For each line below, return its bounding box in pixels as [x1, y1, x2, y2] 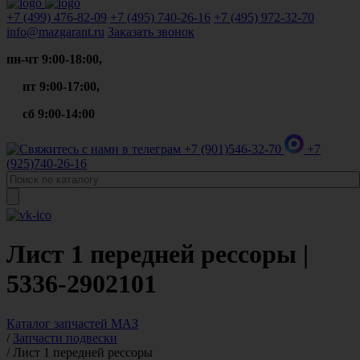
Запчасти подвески [13, 330, 117, 345]
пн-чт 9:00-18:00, [6, 52, 102, 66]
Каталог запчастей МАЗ [6, 316, 138, 330]
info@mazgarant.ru [6, 25, 104, 39]
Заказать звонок [108, 25, 194, 39]
